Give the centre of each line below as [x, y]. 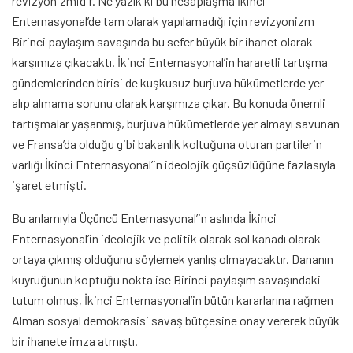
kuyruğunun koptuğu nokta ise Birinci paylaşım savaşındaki [166, 279]
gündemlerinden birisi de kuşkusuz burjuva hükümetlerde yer [168, 82]
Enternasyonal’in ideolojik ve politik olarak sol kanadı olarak [166, 238]
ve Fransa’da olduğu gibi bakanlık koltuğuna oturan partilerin [167, 144]
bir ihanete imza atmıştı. [75, 341]
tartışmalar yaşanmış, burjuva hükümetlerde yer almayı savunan [176, 123]
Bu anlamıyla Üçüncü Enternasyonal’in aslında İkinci [144, 218]
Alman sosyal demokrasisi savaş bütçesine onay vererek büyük [176, 320]
